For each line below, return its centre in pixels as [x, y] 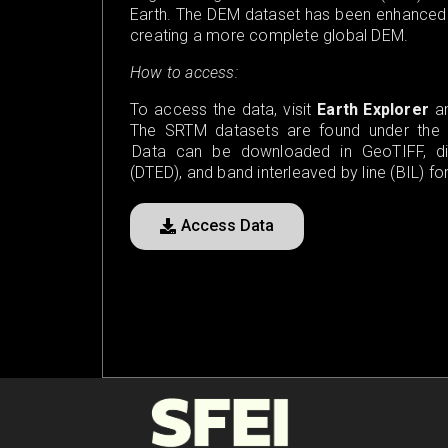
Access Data [227, 225]
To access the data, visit [224, 109]
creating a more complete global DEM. [269, 35]
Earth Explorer [373, 109]
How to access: [186, 72]
